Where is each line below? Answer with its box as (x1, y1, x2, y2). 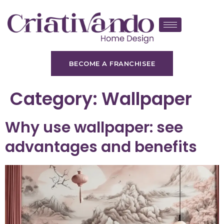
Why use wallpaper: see (5, 116, 183, 138)
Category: (10, 86, 101, 111)
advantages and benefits (5, 136, 197, 157)
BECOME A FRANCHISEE (68, 59, 155, 67)
